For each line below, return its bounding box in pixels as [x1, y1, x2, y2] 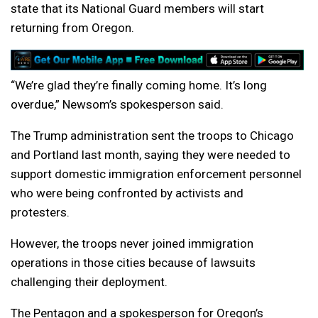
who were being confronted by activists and [11, 186, 243, 201]
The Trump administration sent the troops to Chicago [11, 128, 294, 143]
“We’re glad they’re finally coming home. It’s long [11, 78, 267, 93]
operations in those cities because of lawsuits [11, 256, 256, 270]
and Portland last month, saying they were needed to [11, 148, 290, 163]
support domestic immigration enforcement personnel [11, 167, 302, 182]
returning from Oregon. [11, 21, 134, 35]
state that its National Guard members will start [11, 1, 264, 16]
